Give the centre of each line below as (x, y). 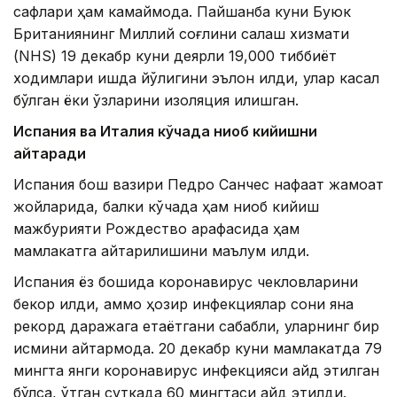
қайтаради (50, 154)
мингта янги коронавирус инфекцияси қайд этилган (196, 371)
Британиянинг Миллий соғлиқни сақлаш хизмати (181, 34)
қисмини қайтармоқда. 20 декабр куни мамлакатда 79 (198, 349)
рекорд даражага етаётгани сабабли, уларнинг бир (196, 327)
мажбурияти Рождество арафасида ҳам (156, 229)
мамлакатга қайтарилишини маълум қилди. (161, 251)
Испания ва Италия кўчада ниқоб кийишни (165, 132)
